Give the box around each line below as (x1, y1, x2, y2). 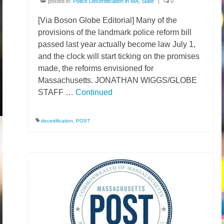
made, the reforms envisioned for (38, 64, 153, 72)
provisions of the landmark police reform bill (38, 28, 191, 36)
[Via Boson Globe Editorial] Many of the (38, 16, 177, 24)
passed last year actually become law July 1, (38, 40, 195, 48)
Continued (75, 88, 112, 96)
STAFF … (38, 88, 75, 96)
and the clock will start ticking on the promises (38, 52, 199, 60)
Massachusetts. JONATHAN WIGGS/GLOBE (38, 76, 197, 84)
